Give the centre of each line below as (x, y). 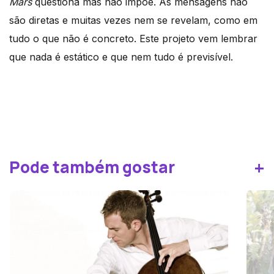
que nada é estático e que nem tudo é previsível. (121, 57)
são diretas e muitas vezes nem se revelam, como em (133, 20)
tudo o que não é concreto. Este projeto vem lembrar (133, 38)
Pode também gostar (92, 167)
